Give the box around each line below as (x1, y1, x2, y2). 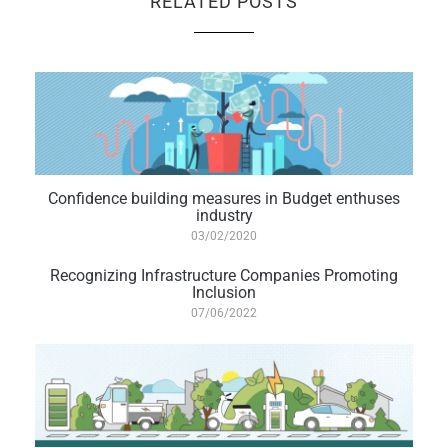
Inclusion (192, 282, 256, 302)
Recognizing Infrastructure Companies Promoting (50, 265, 398, 285)
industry (195, 205, 253, 225)
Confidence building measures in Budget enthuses (48, 188, 400, 208)
